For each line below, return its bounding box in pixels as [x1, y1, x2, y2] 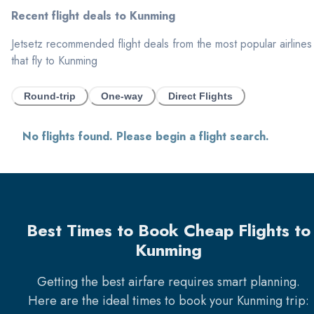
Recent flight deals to [11, 8, 130, 25]
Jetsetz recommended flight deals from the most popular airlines [11, 36, 312, 53]
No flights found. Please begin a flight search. [22, 128, 269, 145]
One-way [101, 90, 143, 102]
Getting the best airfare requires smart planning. [36, 272, 300, 291]
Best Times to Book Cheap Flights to [26, 217, 310, 243]
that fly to [11, 53, 58, 69]
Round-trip [24, 90, 76, 102]
